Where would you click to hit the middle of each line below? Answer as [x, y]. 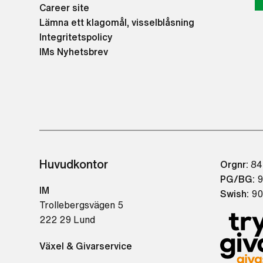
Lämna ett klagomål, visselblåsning [117, 23]
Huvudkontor [74, 164]
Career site [65, 8]
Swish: [234, 194]
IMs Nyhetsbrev [74, 52]
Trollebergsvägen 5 [82, 205]
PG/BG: [237, 179]
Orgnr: [234, 165]
